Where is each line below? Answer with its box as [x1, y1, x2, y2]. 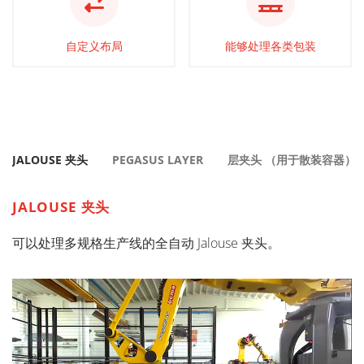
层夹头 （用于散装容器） [227, 153, 356, 168]
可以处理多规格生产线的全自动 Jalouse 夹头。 [12, 233, 284, 252]
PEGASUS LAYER [112, 153, 203, 168]
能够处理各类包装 [224, 38, 316, 54]
